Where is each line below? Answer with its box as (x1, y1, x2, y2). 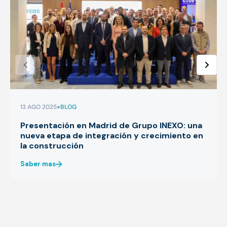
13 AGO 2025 (20, 102, 57, 111)
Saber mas (20, 159, 56, 168)
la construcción (20, 140, 84, 151)
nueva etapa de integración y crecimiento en (20, 130, 203, 141)
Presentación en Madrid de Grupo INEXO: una (20, 120, 202, 131)
